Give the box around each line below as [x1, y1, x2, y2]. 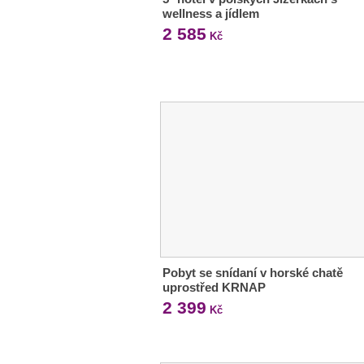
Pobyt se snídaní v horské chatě [162, 266, 343, 280]
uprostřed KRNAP [162, 280, 266, 295]
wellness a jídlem [162, 6, 259, 20]
